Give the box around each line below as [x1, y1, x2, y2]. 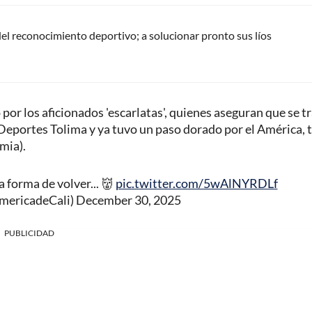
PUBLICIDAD [4, 228, 54, 239]
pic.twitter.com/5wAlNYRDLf [115, 175, 278, 192]
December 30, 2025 [76, 192, 181, 208]
